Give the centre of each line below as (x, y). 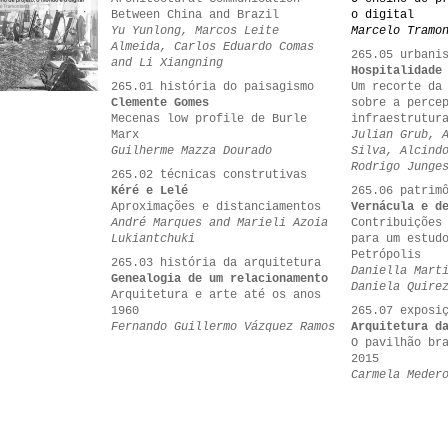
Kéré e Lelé (149, 191)
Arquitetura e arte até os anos (216, 295)
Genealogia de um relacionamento (219, 279)
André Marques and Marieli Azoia (219, 223)
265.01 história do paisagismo (212, 87)
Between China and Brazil (195, 15)
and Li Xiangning (167, 63)
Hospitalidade (396, 71)
